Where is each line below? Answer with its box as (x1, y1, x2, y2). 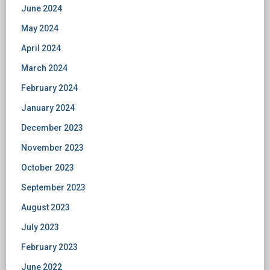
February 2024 (21, 83, 78, 93)
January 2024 (21, 103, 75, 113)
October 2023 (21, 163, 74, 172)
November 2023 (21, 143, 84, 152)
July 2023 (21, 222, 59, 232)
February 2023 (21, 242, 78, 252)
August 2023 (21, 202, 70, 212)
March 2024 (21, 63, 67, 73)
